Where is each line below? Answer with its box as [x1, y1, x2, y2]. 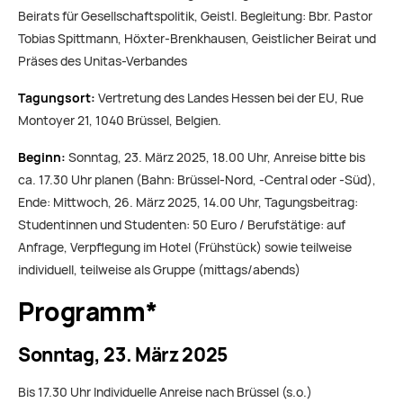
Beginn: [18, 149, 66, 166]
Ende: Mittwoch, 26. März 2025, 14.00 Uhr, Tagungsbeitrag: [18, 194, 358, 211]
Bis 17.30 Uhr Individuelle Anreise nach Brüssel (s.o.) [18, 384, 312, 401]
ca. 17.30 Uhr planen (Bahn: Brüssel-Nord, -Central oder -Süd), [18, 172, 376, 189]
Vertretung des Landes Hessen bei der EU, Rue [95, 90, 363, 107]
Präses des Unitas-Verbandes [18, 53, 187, 70]
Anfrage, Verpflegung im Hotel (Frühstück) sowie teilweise [18, 239, 352, 256]
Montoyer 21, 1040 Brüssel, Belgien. [18, 112, 221, 130]
